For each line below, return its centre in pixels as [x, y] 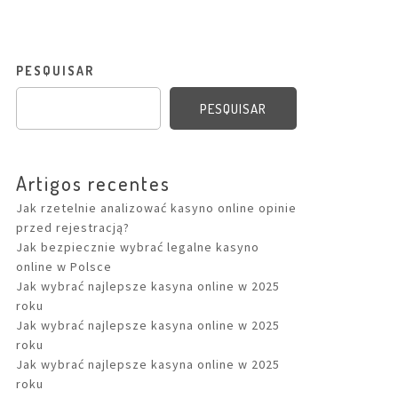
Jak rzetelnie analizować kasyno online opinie [156, 208]
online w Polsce [64, 267]
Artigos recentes [93, 183]
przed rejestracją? [73, 227]
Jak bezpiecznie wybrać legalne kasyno [138, 247]
